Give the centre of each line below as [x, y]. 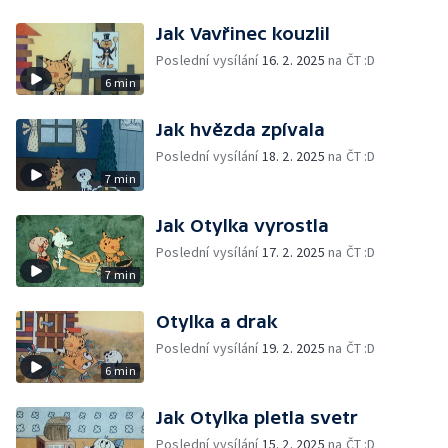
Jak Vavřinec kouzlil [243, 33]
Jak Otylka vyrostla [242, 225]
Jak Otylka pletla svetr [257, 417]
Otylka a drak [217, 321]
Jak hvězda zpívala [240, 129]
